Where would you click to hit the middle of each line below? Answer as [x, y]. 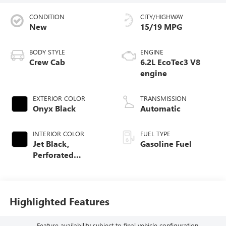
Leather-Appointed [69, 166]
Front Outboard [62, 177]
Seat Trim [50, 188]
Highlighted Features [59, 201]
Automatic [160, 108]
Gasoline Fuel [166, 144]
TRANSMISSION [163, 98]
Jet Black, [51, 144]
